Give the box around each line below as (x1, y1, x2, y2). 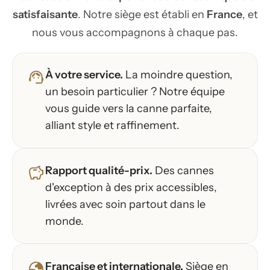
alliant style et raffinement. (45, 119, 180, 133)
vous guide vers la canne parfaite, (45, 102, 212, 116)
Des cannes (152, 164, 214, 178)
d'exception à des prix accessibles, (45, 181, 217, 195)
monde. (45, 215, 84, 228)
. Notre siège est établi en (77, 7, 207, 21)
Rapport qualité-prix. (45, 164, 152, 178)
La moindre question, (123, 68, 233, 82)
